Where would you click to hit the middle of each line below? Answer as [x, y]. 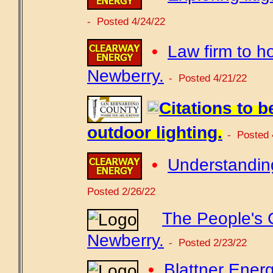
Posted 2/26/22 [121, 191]
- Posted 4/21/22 [208, 78]
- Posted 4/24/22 [126, 21]
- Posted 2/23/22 [208, 242]
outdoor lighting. [155, 132]
